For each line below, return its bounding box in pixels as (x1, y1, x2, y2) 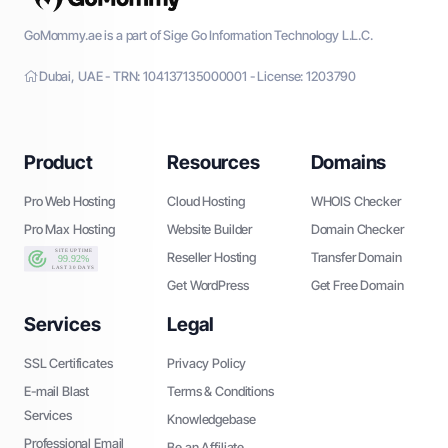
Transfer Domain (310, 249, 402, 266)
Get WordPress (167, 277, 249, 294)
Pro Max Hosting (24, 221, 115, 238)
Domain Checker (310, 221, 404, 238)
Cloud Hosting (167, 193, 245, 210)
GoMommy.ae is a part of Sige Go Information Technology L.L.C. (24, 27, 373, 44)
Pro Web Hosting (24, 193, 115, 210)
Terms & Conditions (167, 382, 274, 399)
